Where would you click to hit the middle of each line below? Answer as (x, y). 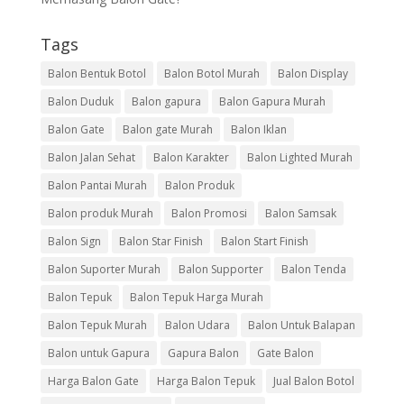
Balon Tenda (313, 270)
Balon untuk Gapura (98, 353)
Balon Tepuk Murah (97, 326)
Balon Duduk (80, 102)
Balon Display (312, 74)
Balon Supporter (220, 270)
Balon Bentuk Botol (96, 74)
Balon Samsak (300, 214)
